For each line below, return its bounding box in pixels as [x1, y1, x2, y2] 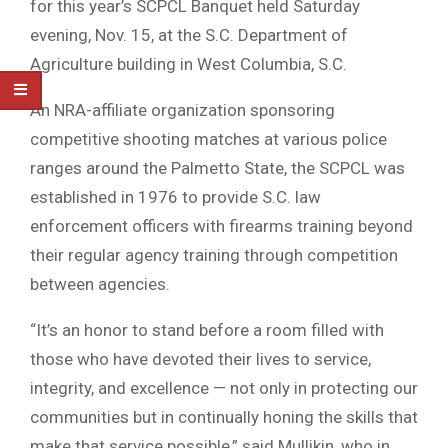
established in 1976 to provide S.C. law [30, 187, 321, 208]
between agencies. [30, 274, 170, 295]
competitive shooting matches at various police [30, 129, 387, 150]
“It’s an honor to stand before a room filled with [30, 320, 384, 341]
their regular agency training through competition [30, 245, 398, 266]
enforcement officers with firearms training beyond [30, 216, 413, 237]
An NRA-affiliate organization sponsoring [30, 100, 335, 121]
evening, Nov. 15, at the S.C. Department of [30, 25, 348, 46]
